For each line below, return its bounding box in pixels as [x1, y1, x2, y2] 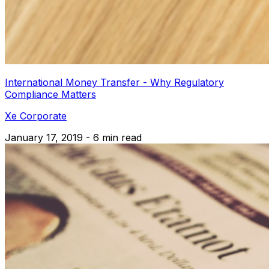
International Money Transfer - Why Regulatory [5, 76, 224, 88]
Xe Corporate [5, 109, 67, 122]
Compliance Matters [5, 88, 96, 100]
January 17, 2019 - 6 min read [5, 131, 142, 144]
